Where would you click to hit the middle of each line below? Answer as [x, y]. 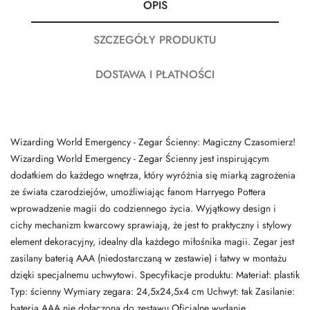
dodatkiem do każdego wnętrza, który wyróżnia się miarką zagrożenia [153, 175]
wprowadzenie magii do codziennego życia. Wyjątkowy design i [143, 209]
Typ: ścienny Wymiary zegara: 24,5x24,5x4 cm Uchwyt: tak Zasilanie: [153, 292]
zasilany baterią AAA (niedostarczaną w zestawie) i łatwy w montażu [148, 258]
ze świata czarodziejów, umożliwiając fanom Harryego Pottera [138, 192]
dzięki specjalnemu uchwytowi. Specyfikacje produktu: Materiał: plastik [155, 275]
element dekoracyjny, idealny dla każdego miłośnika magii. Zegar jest [152, 242]
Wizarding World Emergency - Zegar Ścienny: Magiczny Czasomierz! [153, 142]
